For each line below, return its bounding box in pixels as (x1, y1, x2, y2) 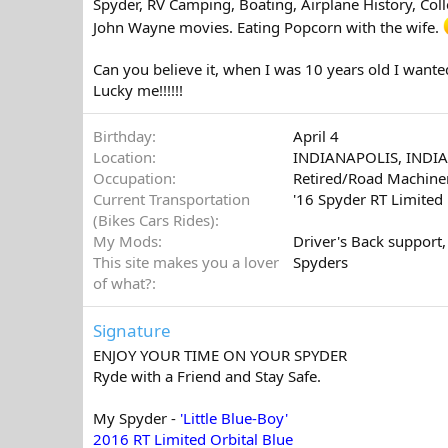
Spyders (293, 252, 348, 273)
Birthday (93, 126, 152, 147)
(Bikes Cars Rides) (93, 210, 215, 231)
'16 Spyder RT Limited (293, 189, 443, 210)
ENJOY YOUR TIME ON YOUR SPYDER (93, 345, 347, 366)
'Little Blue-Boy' (180, 408, 288, 429)
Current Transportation (93, 189, 250, 210)
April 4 (293, 126, 339, 147)
